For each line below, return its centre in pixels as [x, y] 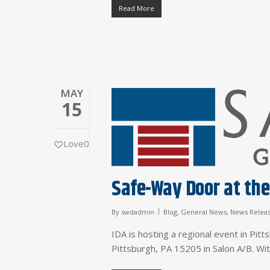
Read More [137, 8]
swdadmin [138, 212]
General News [204, 212]
